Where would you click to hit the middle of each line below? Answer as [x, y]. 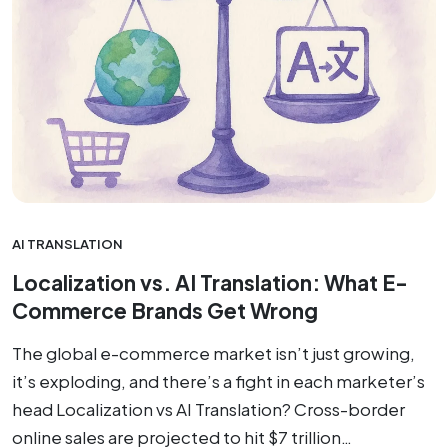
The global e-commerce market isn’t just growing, [213, 353]
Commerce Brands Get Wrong [165, 310]
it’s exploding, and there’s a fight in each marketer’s [218, 381]
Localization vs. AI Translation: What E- [210, 282]
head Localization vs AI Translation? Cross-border [208, 409]
